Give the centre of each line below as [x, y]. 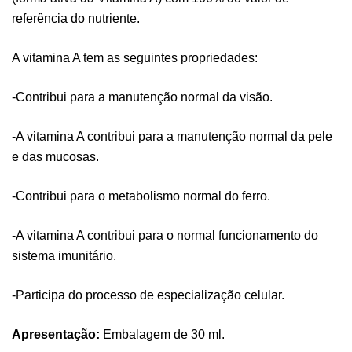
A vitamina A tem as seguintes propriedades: [135, 57]
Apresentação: [56, 334]
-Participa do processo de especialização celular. [148, 295]
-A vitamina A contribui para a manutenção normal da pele [172, 136]
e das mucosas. [55, 156]
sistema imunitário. [64, 255]
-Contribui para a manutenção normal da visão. [142, 97]
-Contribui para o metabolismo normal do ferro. [141, 196]
